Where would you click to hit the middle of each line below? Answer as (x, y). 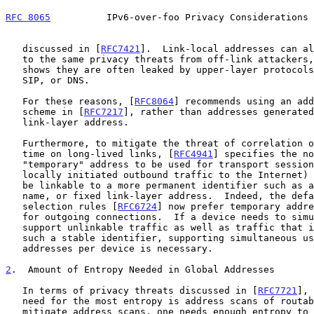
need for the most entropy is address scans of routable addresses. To (14, 301)
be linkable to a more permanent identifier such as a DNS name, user (14, 185)
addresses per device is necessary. (14, 248)
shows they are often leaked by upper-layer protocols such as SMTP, (14, 69)
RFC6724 (137, 206)
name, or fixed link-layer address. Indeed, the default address (14, 196)
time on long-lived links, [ (98, 153)
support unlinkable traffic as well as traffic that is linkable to (14, 227)
